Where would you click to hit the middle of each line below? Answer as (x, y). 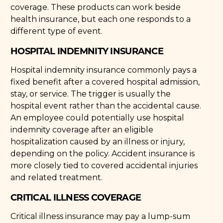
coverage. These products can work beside (96, 7)
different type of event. (57, 31)
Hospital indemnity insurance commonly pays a (104, 70)
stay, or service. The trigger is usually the (91, 94)
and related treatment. (57, 178)
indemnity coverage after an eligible (82, 130)
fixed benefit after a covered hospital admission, (105, 82)
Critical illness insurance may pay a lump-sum (101, 217)
